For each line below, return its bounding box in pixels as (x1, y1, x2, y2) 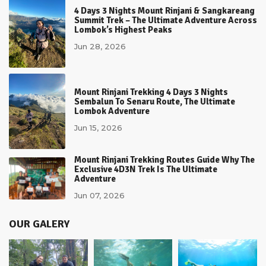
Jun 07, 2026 (74, 191, 125, 201)
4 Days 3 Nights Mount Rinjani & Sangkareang (74, 5, 255, 17)
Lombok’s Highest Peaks (74, 24, 172, 36)
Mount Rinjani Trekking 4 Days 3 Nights (74, 87, 228, 98)
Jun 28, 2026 (74, 42, 126, 52)
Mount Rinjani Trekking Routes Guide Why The (74, 154, 255, 166)
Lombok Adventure (74, 106, 150, 117)
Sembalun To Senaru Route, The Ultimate (74, 96, 235, 107)
